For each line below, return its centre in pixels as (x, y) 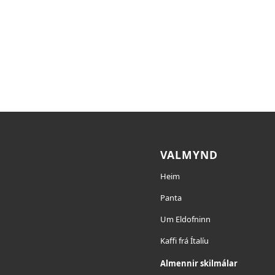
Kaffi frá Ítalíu (185, 240)
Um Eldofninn (186, 219)
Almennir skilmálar (199, 263)
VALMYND (189, 154)
